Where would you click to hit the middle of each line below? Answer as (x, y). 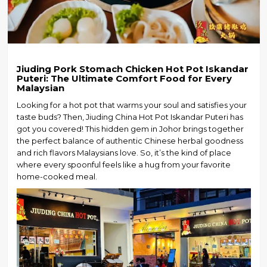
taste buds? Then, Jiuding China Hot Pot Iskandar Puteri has (130, 117)
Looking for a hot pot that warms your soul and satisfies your (131, 105)
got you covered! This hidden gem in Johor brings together (130, 128)
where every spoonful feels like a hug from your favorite (123, 164)
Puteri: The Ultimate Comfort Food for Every (124, 78)
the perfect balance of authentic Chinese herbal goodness (130, 140)
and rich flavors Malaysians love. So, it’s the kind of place (124, 152)
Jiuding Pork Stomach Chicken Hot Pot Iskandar (132, 69)
